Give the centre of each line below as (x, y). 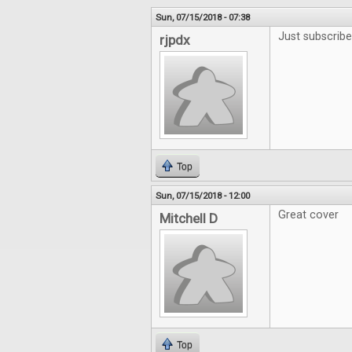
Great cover (308, 215)
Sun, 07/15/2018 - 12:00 (203, 196)
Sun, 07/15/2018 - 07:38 (203, 17)
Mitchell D (189, 218)
